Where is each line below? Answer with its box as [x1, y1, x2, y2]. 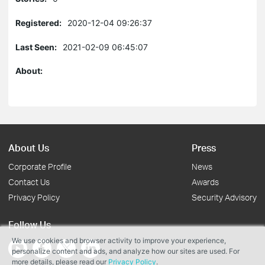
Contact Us [8, 177, 50, 187]
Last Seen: [15, 42, 57, 52]
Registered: [15, 18, 62, 28]
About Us [8, 141, 49, 154]
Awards [192, 177, 219, 187]
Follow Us [8, 218, 51, 231]
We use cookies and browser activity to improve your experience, [12, 236, 226, 245]
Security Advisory [192, 192, 257, 202]
